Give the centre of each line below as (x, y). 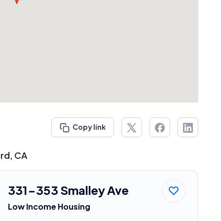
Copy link (89, 127)
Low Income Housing (49, 206)
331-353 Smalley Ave (68, 190)
